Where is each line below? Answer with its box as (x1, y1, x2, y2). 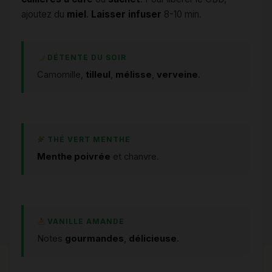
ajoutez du (21, 8, 67, 21)
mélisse (115, 69, 152, 81)
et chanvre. (110, 151, 159, 163)
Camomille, (37, 69, 86, 81)
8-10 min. (161, 8, 202, 21)
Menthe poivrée (37, 151, 110, 163)
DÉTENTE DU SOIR (45, 53, 127, 63)
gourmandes (65, 233, 124, 245)
